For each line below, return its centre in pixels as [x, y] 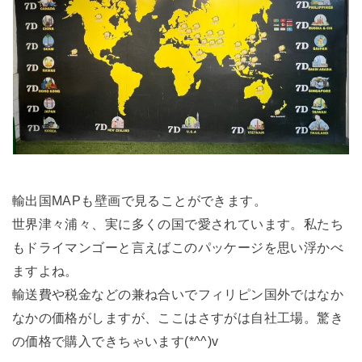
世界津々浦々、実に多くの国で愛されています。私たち [178, 223]
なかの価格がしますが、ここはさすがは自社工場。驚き [178, 317]
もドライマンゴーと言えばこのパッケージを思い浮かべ [178, 247]
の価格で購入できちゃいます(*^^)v [115, 341]
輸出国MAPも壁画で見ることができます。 [139, 200]
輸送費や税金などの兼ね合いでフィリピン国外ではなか [178, 294]
